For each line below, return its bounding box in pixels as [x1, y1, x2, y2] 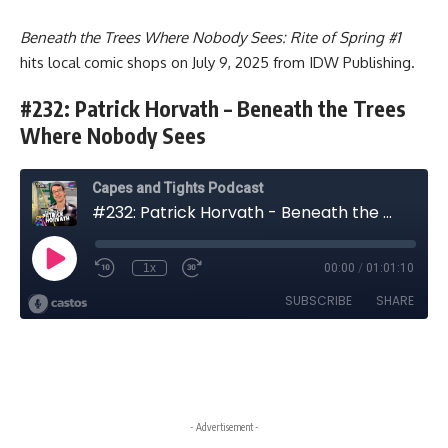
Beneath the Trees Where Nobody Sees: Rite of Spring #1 [20, 27, 401, 47]
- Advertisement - [189, 420, 259, 433]
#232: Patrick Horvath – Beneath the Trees [20, 94, 406, 122]
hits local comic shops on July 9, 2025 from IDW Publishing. [20, 52, 415, 72]
